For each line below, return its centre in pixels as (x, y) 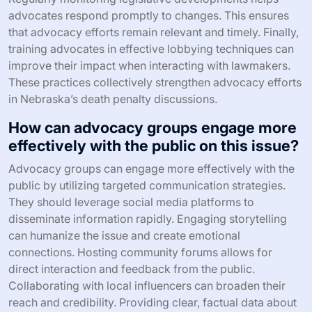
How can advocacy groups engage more (153, 127)
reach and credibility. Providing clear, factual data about (153, 302)
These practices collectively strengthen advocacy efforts (155, 82)
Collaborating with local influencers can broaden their (147, 285)
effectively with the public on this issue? (154, 145)
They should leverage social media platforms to (131, 202)
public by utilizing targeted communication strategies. (147, 185)
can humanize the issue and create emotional (124, 235)
